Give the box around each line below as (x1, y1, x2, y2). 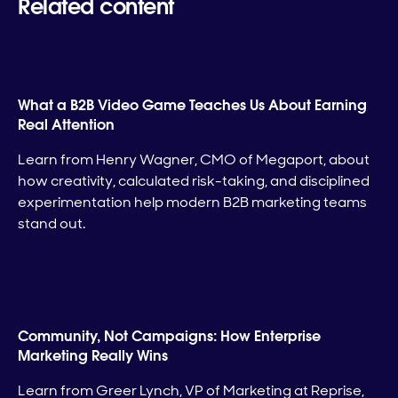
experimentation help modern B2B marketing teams (18, 193, 367, 212)
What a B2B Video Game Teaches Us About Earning (18, 96, 367, 115)
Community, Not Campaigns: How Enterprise (18, 327, 321, 346)
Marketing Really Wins (18, 346, 168, 366)
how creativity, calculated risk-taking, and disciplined (18, 171, 370, 191)
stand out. (18, 214, 85, 234)
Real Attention (18, 115, 115, 135)
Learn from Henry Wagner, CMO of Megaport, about (18, 150, 370, 170)
